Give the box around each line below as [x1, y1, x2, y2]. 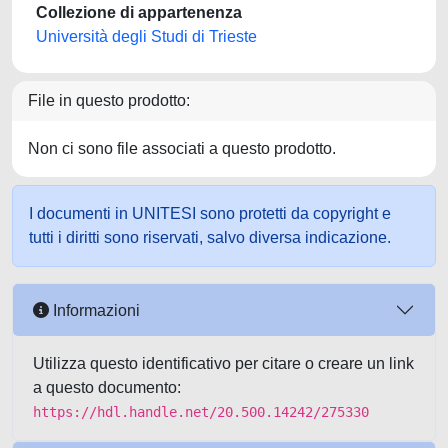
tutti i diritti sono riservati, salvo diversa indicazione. [29, 229, 391, 246]
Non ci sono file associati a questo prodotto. [28, 140, 336, 157]
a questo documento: [33, 379, 181, 396]
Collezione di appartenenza [36, 4, 242, 21]
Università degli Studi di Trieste [36, 28, 257, 45]
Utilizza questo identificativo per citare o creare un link [33, 355, 414, 372]
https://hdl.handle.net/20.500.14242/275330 [33, 404, 369, 420]
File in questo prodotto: [28, 92, 190, 109]
